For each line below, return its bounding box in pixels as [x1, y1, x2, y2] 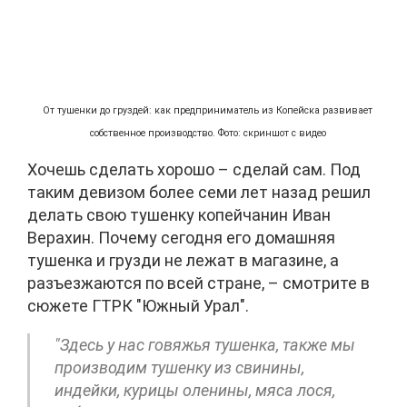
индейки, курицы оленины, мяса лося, [55, 380, 335, 400]
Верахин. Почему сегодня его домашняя [27, 227, 335, 247]
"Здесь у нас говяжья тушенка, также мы [55, 334, 355, 354]
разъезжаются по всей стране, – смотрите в [27, 273, 370, 293]
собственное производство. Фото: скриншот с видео [89, 126, 326, 139]
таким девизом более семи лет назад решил [27, 182, 371, 202]
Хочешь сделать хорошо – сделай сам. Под [27, 159, 361, 179]
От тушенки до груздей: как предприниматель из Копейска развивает [43, 104, 373, 116]
